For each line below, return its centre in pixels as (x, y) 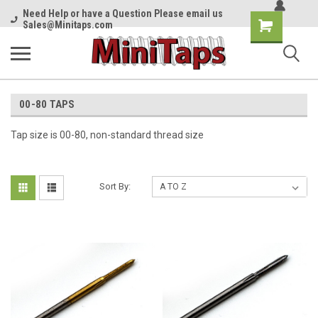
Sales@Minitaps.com (67, 25)
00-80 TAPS (47, 104)
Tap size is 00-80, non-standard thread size (107, 135)
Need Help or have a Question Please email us (122, 13)
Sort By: (115, 186)
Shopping (271, 23)
